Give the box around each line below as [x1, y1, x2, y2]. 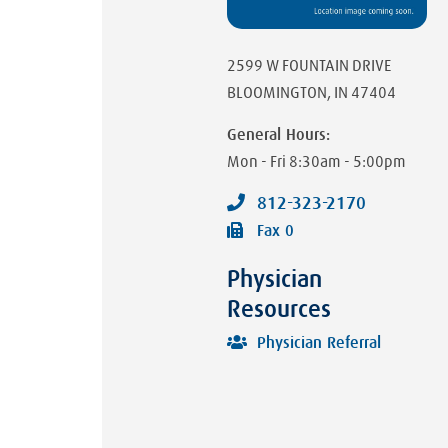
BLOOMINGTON [227, 85, 327, 102]
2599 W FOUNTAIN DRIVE [227, 58, 392, 75]
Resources [227, 298, 331, 323]
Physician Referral [257, 335, 381, 352]
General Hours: [227, 127, 330, 144]
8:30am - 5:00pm [289, 154, 406, 171]
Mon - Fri [227, 154, 286, 171]
